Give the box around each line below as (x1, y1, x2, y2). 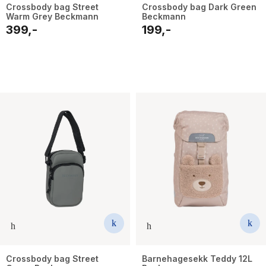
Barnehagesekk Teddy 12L (142, 253, 252, 264)
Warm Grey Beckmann (6, 11, 99, 21)
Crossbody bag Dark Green (142, 1, 256, 12)
